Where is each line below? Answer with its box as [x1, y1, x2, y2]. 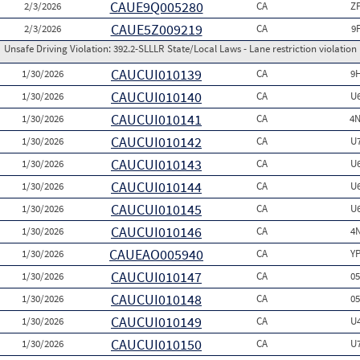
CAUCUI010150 [111, 335, 202, 354]
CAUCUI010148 [111, 290, 202, 309]
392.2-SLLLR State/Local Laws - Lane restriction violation [113, 42, 357, 55]
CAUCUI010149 [111, 313, 202, 331]
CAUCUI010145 [111, 200, 202, 219]
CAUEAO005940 [109, 245, 203, 264]
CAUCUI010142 [111, 133, 202, 151]
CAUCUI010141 [111, 110, 202, 129]
